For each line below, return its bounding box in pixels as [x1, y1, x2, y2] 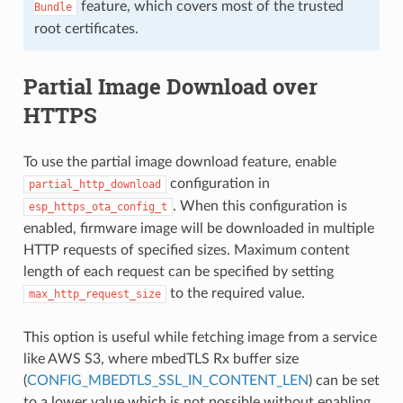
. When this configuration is [172, 198, 347, 213]
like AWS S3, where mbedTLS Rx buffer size [22, 351, 299, 366]
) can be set [308, 372, 380, 388]
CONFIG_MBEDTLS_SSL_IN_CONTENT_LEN [26, 372, 309, 388]
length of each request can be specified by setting [22, 264, 334, 279]
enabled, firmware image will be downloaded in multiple [22, 220, 374, 236]
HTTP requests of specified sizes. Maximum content [22, 242, 350, 257]
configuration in [166, 175, 270, 191]
